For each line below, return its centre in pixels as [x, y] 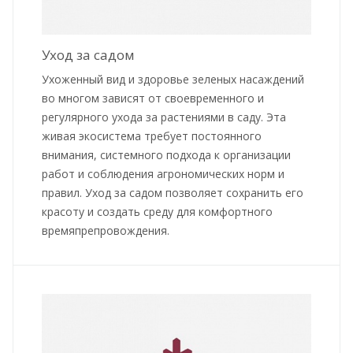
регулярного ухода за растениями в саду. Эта [164, 117]
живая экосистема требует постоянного [152, 136]
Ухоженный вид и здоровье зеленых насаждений [173, 80]
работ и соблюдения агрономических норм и [163, 174]
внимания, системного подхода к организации [166, 155]
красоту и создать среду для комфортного [157, 212]
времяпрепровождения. [106, 231]
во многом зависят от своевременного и [153, 98]
